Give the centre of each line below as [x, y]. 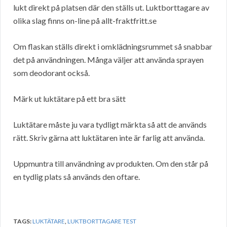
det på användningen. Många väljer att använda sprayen [108, 59]
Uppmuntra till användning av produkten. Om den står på [111, 163]
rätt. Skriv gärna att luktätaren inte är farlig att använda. [109, 137]
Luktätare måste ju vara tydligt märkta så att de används [110, 124]
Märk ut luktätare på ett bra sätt [69, 98]
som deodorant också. [51, 72]
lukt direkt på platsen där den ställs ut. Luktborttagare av [111, 7]
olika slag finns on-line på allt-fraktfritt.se [85, 20]
